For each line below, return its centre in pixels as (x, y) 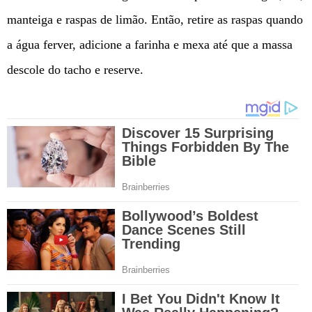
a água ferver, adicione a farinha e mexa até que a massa (150, 45)
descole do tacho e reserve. (75, 70)
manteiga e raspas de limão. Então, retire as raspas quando (155, 20)
